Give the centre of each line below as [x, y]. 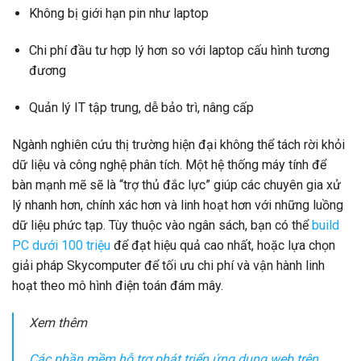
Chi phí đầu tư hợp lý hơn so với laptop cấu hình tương [179, 51]
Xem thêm [58, 322]
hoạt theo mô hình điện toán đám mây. [118, 285]
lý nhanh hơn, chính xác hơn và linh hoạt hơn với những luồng [178, 205]
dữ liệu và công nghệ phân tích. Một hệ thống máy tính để [169, 164]
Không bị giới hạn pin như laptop [118, 14]
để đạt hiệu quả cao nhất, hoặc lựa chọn [223, 245]
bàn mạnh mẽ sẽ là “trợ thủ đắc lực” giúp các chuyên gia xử [176, 185]
